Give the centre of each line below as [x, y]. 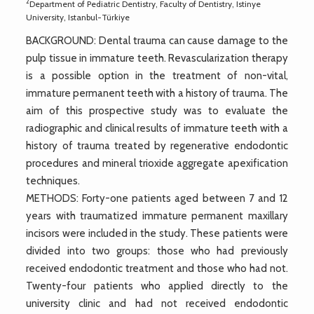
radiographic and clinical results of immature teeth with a [157, 128]
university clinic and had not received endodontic [157, 303]
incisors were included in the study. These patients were [157, 233]
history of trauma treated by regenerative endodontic [157, 145]
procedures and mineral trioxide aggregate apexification [157, 163]
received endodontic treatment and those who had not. [157, 268]
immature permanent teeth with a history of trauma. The [157, 93]
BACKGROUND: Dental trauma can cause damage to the [157, 40]
